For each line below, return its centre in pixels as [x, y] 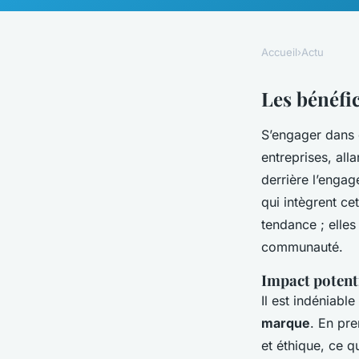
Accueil [279, 52]
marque [286, 323]
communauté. [302, 247]
